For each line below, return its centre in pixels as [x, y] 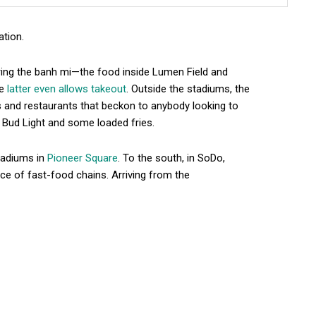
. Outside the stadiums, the [188, 89]
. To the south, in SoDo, [171, 158]
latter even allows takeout [67, 89]
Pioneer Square [83, 158]
